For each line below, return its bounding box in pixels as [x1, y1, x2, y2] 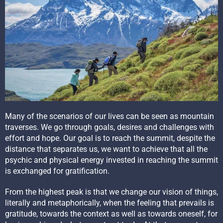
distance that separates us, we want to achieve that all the [5, 144, 208, 154]
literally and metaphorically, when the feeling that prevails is [5, 198, 214, 208]
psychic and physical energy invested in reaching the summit [5, 155, 218, 165]
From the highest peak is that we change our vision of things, [5, 187, 218, 197]
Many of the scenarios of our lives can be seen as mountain [5, 111, 214, 121]
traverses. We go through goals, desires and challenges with [5, 122, 214, 132]
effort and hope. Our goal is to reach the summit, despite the [5, 133, 215, 143]
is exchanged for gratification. [5, 166, 110, 176]
